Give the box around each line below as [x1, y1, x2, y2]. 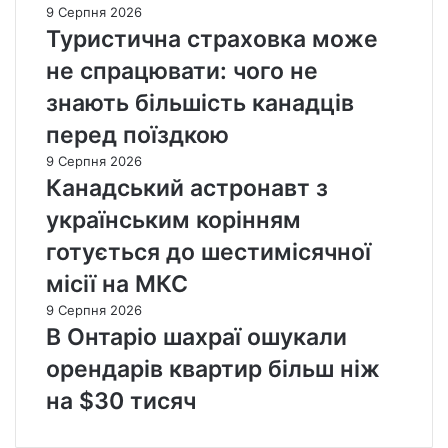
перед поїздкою [46, 121, 229, 150]
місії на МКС [46, 270, 188, 299]
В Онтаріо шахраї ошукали [46, 323, 347, 352]
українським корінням [46, 206, 301, 235]
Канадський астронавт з [46, 174, 328, 203]
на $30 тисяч [46, 387, 196, 416]
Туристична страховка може [46, 25, 378, 54]
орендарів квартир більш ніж [46, 355, 380, 384]
